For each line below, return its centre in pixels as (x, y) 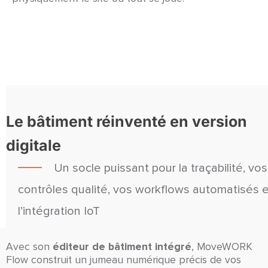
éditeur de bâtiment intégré (122, 247)
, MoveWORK (222, 247)
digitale (33, 146)
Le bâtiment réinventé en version (127, 122)
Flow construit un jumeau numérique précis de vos (124, 261)
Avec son (29, 247)
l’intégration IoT (60, 211)
